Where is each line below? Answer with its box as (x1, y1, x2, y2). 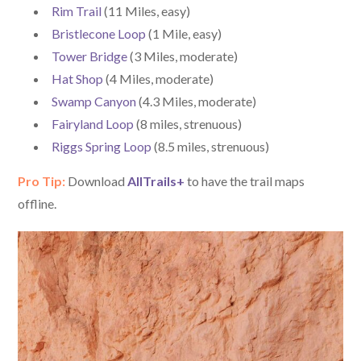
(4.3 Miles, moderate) (136, 93, 257, 109)
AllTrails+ (127, 172, 185, 189)
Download (65, 172, 128, 189)
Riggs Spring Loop (52, 138, 152, 154)
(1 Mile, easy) (146, 25, 222, 41)
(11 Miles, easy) (102, 2, 191, 19)
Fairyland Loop (52, 115, 135, 131)
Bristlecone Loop (52, 25, 147, 41)
